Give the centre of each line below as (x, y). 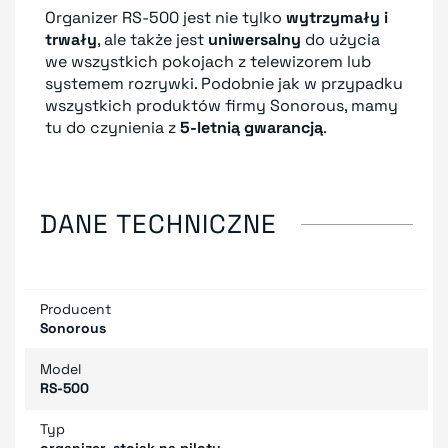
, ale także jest (152, 39)
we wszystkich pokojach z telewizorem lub (208, 61)
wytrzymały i (337, 17)
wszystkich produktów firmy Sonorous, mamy (221, 105)
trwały (71, 39)
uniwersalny (254, 39)
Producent (75, 308)
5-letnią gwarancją (251, 127)
